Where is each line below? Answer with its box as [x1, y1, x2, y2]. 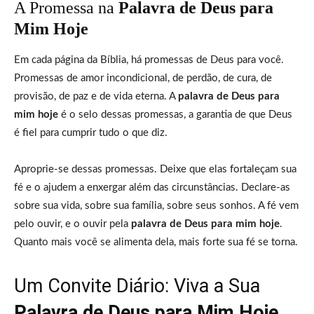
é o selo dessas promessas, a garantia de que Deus [58, 109, 292, 120]
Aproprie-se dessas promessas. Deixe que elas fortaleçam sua [14, 163, 296, 175]
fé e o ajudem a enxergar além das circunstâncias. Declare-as [14, 182, 290, 193]
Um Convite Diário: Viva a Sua [14, 274, 260, 297]
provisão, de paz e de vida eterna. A [14, 90, 178, 102]
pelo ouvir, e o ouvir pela [14, 218, 131, 229]
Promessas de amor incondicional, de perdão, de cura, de [14, 72, 272, 83]
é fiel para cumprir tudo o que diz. [14, 127, 168, 138]
